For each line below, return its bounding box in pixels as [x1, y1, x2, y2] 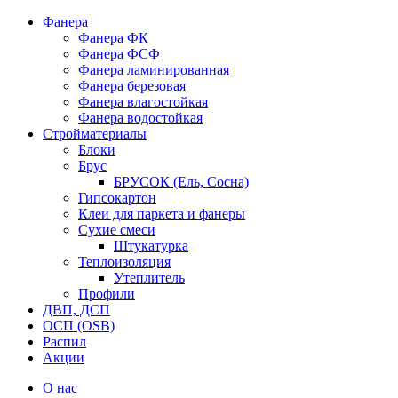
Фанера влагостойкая [78, 94, 208, 109]
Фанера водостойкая [78, 110, 203, 125]
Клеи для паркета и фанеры [78, 206, 245, 221]
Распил [43, 334, 86, 349]
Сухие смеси [78, 222, 155, 237]
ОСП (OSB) [43, 318, 115, 333]
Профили [78, 286, 135, 301]
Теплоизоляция [78, 254, 171, 269]
